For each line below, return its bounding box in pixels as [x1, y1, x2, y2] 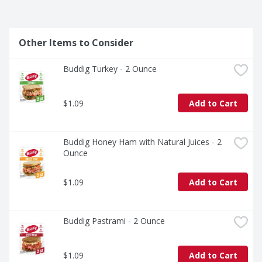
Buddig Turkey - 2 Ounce [63, 63, 157, 75]
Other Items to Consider [19, 36, 133, 50]
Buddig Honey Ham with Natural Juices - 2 [63, 136, 222, 148]
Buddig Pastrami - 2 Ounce [63, 215, 165, 227]
